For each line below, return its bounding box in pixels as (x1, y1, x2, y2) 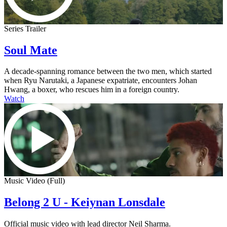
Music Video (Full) (4, 176, 65, 185)
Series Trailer (4, 24, 46, 33)
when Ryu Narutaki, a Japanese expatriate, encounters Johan (4, 76, 197, 85)
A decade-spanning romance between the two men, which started (4, 67, 212, 76)
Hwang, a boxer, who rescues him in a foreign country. (4, 85, 179, 94)
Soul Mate (4, 43, 57, 57)
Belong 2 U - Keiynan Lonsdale (4, 196, 165, 209)
